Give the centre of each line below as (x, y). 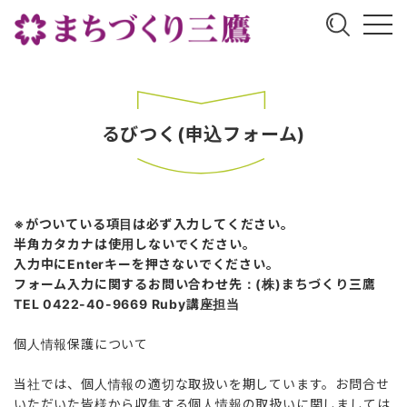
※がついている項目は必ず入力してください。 (154, 223)
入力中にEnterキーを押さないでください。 (147, 263)
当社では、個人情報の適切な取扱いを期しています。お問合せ (202, 383)
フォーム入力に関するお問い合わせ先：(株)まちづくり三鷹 (195, 283)
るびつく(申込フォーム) (203, 134)
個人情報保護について (81, 343)
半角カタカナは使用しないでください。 (135, 243)
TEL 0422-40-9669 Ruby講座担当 (127, 303)
